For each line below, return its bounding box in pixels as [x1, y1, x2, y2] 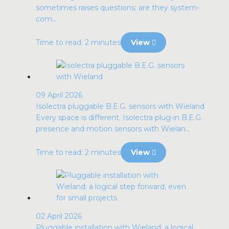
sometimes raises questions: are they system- [36, 3, 199, 12]
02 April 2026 [36, 212, 82, 221]
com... [36, 14, 57, 24]
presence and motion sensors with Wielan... [36, 124, 190, 133]
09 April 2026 [36, 90, 82, 100]
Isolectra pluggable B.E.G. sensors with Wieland [36, 102, 204, 111]
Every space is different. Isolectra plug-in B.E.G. [36, 113, 202, 122]
